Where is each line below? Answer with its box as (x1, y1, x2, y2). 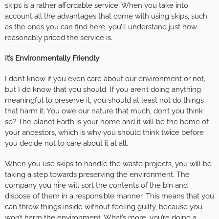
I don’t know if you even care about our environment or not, (5, 74, 205, 84)
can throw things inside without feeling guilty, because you (5, 202, 202, 212)
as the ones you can (5, 22, 75, 32)
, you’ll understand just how (105, 22, 197, 32)
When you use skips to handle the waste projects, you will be (5, 159, 212, 169)
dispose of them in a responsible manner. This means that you (5, 192, 214, 201)
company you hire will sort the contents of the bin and (5, 181, 188, 190)
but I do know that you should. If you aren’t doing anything (5, 85, 201, 94)
